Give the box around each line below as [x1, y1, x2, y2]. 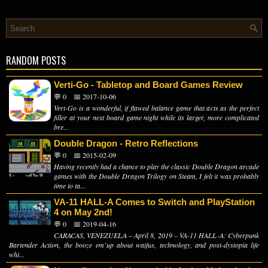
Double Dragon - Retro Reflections [54, 138, 198, 149]
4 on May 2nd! [54, 207, 112, 218]
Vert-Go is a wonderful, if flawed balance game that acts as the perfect [54, 103, 259, 113]
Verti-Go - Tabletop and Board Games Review [54, 80, 243, 90]
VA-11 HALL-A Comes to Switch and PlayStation [54, 197, 255, 208]
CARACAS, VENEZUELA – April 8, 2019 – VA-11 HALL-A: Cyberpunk [54, 230, 259, 240]
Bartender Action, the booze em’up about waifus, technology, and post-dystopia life [9, 240, 259, 250]
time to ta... [54, 181, 86, 191]
